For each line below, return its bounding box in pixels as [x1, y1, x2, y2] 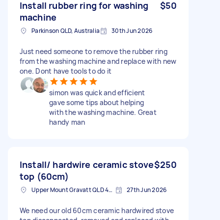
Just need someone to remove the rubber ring [20, 46, 167, 56]
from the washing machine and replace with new [20, 56, 177, 66]
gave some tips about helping [49, 97, 144, 107]
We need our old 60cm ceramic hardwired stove [20, 205, 174, 215]
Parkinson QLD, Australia [31, 26, 100, 35]
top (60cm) [20, 170, 69, 182]
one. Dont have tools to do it [20, 66, 112, 76]
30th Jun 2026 [111, 26, 153, 35]
